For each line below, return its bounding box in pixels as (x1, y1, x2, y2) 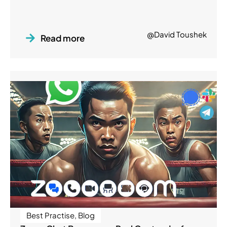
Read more (41, 32, 85, 44)
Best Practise (26, 210, 74, 220)
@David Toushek (147, 29, 207, 40)
